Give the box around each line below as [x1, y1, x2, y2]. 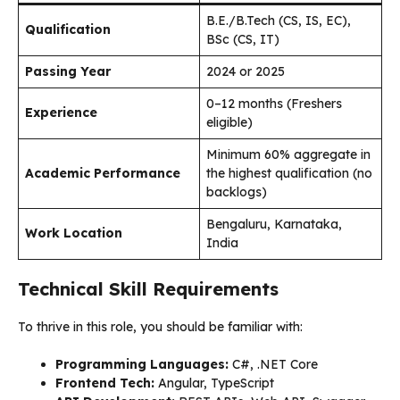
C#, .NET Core [229, 355, 318, 372]
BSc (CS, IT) [206, 30, 279, 47]
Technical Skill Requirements [18, 277, 279, 300]
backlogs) [206, 183, 267, 200]
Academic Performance [25, 164, 180, 181]
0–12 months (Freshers [206, 95, 342, 112]
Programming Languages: [55, 355, 229, 372]
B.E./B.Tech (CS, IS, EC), [206, 12, 351, 29]
